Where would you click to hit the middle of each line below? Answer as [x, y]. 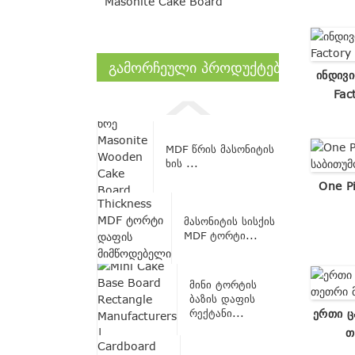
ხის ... [182, 164]
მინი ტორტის [223, 285]
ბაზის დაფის [222, 299]
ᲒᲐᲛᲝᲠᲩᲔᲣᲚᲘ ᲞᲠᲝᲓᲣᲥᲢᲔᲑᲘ [198, 67]
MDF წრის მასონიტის [220, 149]
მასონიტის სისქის [229, 221]
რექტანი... [217, 313]
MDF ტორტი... [221, 235]
